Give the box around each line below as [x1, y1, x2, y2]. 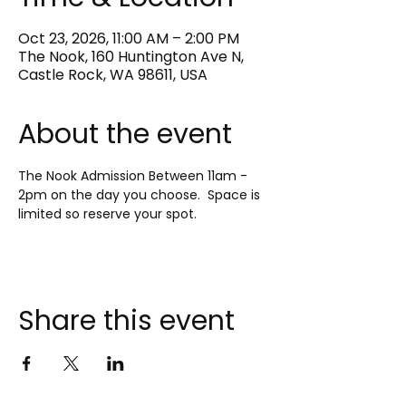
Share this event [18, 302, 235, 340]
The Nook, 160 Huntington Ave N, [18, 46, 244, 67]
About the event [18, 115, 232, 153]
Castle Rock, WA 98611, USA [18, 64, 208, 85]
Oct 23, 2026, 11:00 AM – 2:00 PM [18, 28, 239, 49]
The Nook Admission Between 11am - [18, 167, 251, 185]
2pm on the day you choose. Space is [18, 186, 264, 204]
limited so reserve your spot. [18, 205, 197, 223]
